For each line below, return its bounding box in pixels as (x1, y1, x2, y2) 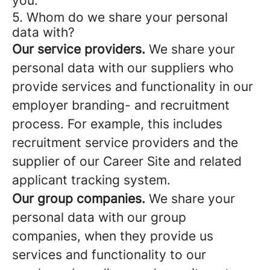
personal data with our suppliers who (12, 60, 234, 75)
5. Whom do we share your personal (12, 10, 228, 25)
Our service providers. (12, 42, 145, 57)
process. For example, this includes (12, 116, 222, 131)
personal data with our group (12, 210, 186, 225)
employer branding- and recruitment (12, 98, 230, 113)
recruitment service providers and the (12, 135, 238, 150)
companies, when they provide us (12, 228, 213, 243)
